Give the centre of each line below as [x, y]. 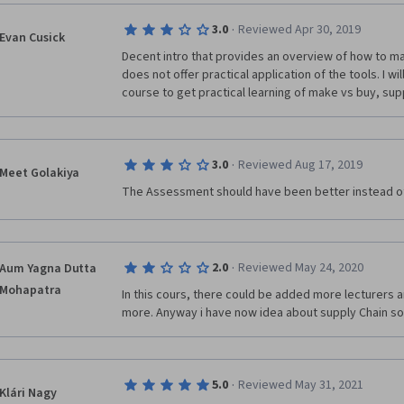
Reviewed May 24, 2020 [300, 268]
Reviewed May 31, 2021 [300, 385]
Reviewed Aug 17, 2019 [300, 165]
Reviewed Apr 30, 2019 [299, 30]
